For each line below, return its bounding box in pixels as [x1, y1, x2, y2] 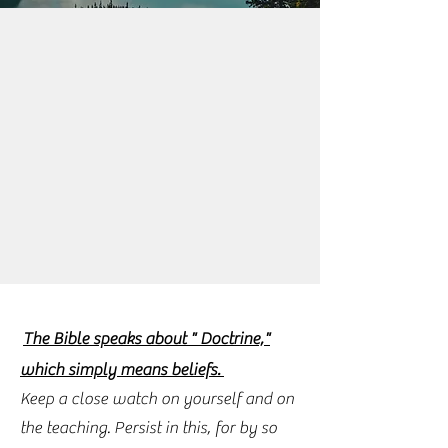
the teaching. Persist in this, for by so [20, 418, 277, 438]
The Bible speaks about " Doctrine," [23, 329, 270, 349]
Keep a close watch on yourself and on [20, 389, 294, 409]
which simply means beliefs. [20, 360, 224, 380]
